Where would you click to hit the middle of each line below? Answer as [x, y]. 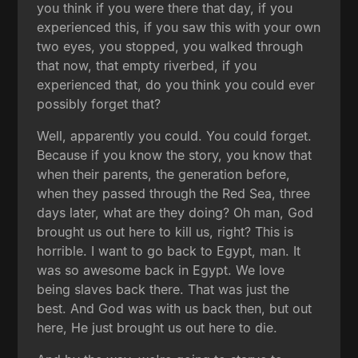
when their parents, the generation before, [164, 174]
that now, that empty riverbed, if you [147, 65]
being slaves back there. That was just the [163, 289]
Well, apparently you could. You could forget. [175, 135]
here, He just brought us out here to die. [157, 327]
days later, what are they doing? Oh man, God [175, 212]
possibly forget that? [99, 103]
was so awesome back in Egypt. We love [161, 270]
